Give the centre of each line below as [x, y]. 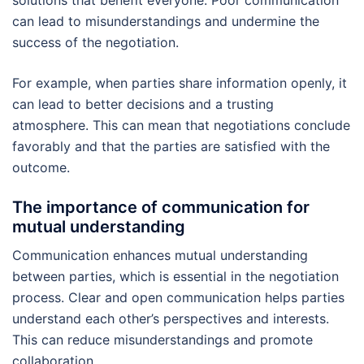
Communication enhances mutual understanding [160, 255]
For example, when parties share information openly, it [180, 82]
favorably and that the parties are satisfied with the [171, 146]
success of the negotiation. [95, 42]
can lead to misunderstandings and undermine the [166, 21]
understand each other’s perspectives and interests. [171, 318]
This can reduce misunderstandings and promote [162, 339]
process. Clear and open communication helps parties [178, 297]
